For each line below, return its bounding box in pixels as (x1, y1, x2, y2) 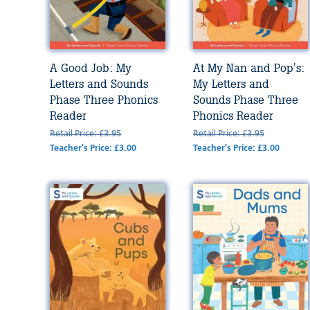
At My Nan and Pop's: (192, 60, 304, 76)
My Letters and (192, 76, 269, 92)
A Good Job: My (50, 60, 132, 76)
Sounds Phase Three (192, 92, 298, 108)
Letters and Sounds (50, 76, 149, 92)
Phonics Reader (192, 108, 273, 124)
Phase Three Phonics (50, 92, 158, 108)
